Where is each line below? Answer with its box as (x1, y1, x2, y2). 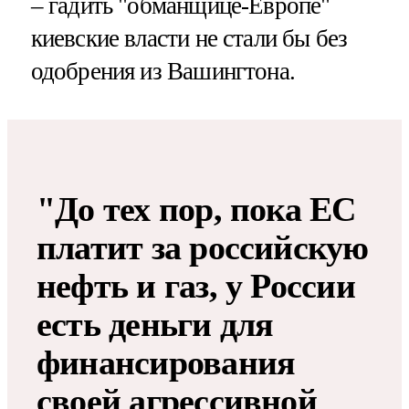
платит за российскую (37, 227, 369, 267)
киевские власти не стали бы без (30, 24, 348, 52)
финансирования (37, 342, 296, 382)
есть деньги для (37, 304, 274, 343)
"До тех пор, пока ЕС (37, 189, 356, 228)
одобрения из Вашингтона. (30, 57, 296, 85)
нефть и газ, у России (37, 266, 355, 305)
